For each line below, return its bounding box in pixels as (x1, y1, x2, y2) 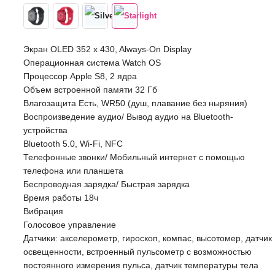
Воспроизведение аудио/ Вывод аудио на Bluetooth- (23, 112, 233, 122)
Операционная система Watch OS (23, 58, 161, 68)
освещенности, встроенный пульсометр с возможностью (23, 247, 252, 257)
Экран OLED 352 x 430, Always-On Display (23, 44, 192, 54)
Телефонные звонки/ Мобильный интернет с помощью (23, 152, 245, 162)
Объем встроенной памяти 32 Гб (23, 85, 157, 95)
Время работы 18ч (23, 193, 98, 203)
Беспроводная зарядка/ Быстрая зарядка (23, 179, 190, 189)
